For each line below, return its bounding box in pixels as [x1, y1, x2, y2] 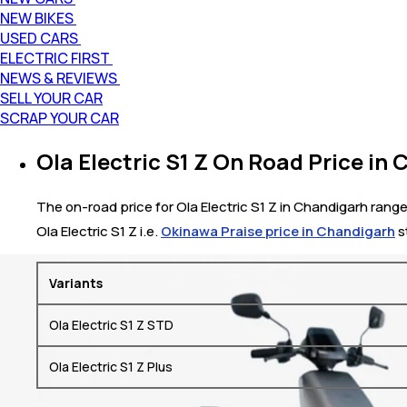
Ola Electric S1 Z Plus [49, 357, 173, 375]
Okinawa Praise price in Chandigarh [161, 221, 395, 241]
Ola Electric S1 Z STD [49, 315, 174, 333]
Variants [49, 273, 103, 292]
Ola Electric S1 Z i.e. [36, 221, 161, 241]
